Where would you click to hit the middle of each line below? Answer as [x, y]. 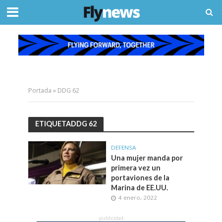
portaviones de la [140, 177]
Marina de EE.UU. [139, 187]
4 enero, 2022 [138, 197]
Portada [40, 90]
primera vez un [136, 167]
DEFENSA [123, 147]
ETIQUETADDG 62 [66, 124]
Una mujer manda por [147, 158]
